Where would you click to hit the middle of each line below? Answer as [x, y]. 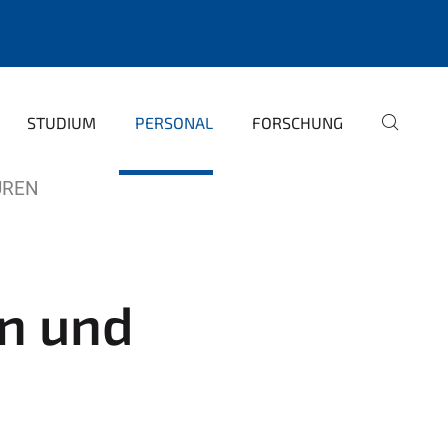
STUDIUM [61, 122]
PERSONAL [174, 122]
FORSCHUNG [297, 122]
